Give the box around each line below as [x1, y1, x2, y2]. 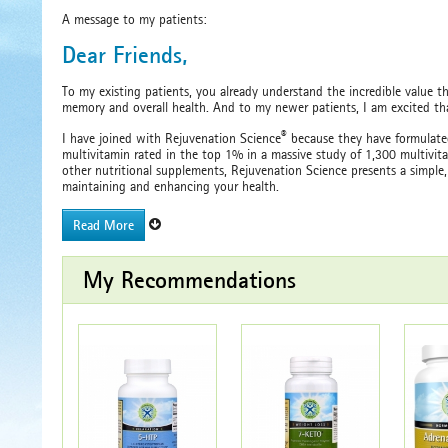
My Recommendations [83, 265, 296, 294]
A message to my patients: [62, 11, 207, 27]
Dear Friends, [62, 40, 187, 69]
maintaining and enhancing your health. [62, 178, 279, 194]
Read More [73, 216, 134, 234]
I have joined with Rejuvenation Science [62, 130, 281, 146]
